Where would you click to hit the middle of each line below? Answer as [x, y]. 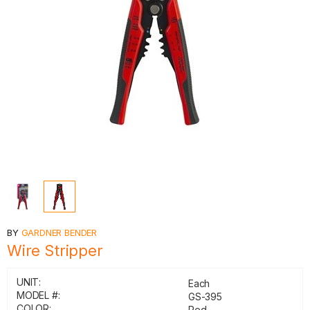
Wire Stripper [55, 250]
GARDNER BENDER [59, 232]
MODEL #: [38, 295]
